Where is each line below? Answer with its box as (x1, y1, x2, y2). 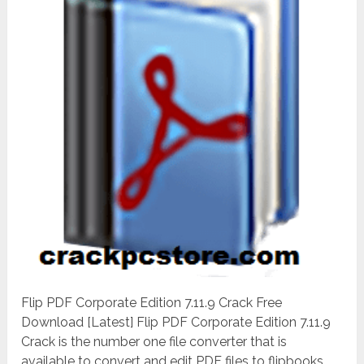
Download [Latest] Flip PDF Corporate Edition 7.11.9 (21, 314, 331, 330)
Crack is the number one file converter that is (21, 333, 288, 349)
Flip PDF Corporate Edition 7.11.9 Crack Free (21, 294, 283, 310)
